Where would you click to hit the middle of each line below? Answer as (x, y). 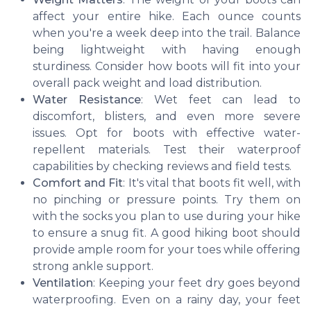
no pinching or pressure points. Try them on (167, 200)
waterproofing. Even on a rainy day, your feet (167, 300)
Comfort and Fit (78, 183)
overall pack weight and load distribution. (147, 83)
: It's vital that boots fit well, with (212, 183)
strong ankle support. (93, 267)
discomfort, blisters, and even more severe (167, 117)
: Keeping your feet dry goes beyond (197, 283)
